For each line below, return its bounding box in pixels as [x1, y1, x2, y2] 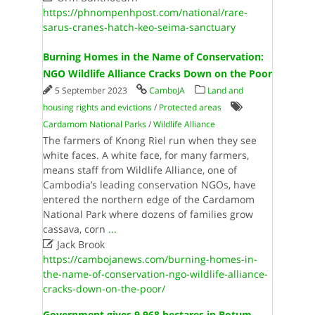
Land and [207, 84, 243, 96]
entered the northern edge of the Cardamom [42, 193, 255, 206]
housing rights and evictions [42, 101, 152, 113]
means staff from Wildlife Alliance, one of [42, 163, 237, 176]
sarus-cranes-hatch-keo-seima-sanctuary [42, 20, 236, 34]
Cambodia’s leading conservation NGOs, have [42, 178, 256, 191]
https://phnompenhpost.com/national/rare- [42, 6, 247, 19]
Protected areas [158, 101, 221, 113]
